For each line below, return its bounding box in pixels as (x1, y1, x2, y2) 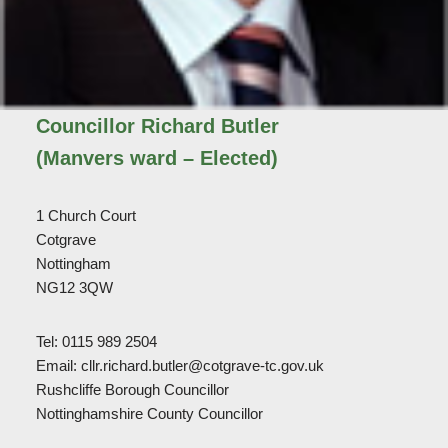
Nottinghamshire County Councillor (35, 405, 263, 423)
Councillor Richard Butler (35, 115, 279, 138)
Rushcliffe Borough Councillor (35, 381, 229, 399)
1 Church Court (35, 207, 136, 225)
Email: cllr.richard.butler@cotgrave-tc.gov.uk (35, 357, 324, 375)
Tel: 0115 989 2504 (35, 333, 157, 351)
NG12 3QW (35, 279, 113, 297)
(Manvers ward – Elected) (35, 147, 278, 170)
